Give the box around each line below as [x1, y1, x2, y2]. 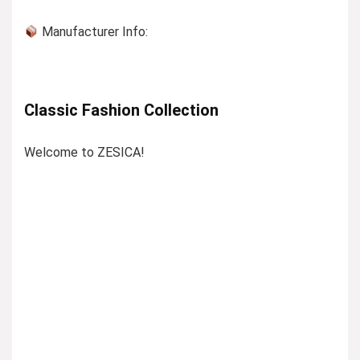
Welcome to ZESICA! [24, 145, 145, 161]
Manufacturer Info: [39, 24, 149, 40]
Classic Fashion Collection [24, 100, 219, 121]
